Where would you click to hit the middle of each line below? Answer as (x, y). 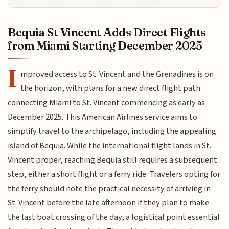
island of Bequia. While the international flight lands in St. (110, 146)
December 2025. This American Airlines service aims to (103, 117)
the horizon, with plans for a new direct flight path (111, 89)
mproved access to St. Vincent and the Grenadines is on (117, 74)
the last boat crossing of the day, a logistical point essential (114, 217)
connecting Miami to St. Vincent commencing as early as (107, 103)
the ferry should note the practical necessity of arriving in (109, 189)
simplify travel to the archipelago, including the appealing (112, 132)
